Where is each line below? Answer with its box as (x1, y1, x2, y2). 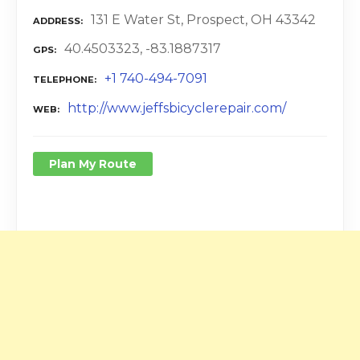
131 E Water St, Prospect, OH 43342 (91, 11, 316, 27)
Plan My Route (49, 156, 137, 171)
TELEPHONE (33, 74, 94, 86)
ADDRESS (33, 14, 80, 27)
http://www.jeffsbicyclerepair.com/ (67, 100, 286, 117)
